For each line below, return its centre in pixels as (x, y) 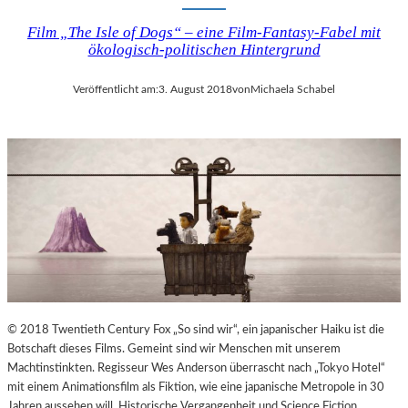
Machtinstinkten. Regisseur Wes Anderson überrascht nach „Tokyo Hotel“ (196, 368)
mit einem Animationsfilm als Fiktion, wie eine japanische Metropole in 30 (196, 388)
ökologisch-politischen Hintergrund (204, 49)
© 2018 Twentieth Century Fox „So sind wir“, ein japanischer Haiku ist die (196, 330)
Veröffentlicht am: (116, 89)
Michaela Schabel (293, 89)
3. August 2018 (195, 89)
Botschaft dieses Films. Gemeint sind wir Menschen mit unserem (174, 349)
